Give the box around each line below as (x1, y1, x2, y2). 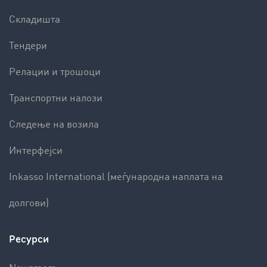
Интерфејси (9, 145, 63, 156)
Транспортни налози (9, 93, 103, 104)
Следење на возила (9, 119, 99, 130)
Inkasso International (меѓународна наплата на (9, 172, 223, 182)
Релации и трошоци (9, 67, 101, 77)
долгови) (9, 198, 49, 209)
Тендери (9, 41, 47, 51)
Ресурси (9, 232, 49, 246)
